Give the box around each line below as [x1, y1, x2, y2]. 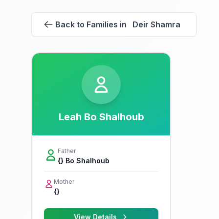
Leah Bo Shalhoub [58, 111, 144, 123]
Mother [54, 178, 74, 185]
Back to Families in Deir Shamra [55, 20, 180, 29]
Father [58, 147, 76, 154]
